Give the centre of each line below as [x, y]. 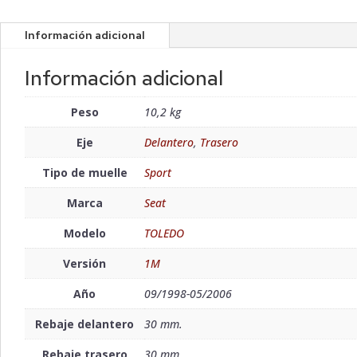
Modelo [84, 233]
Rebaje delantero [84, 324]
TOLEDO [164, 233]
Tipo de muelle [84, 173]
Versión [84, 264]
